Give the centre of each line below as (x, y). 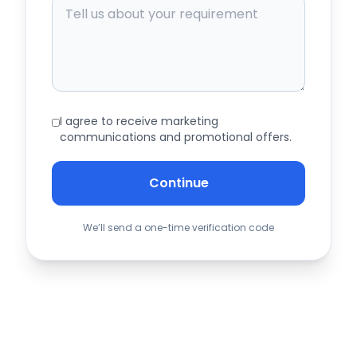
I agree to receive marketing (139, 121)
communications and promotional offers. (175, 137)
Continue (178, 183)
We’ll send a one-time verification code (178, 228)
